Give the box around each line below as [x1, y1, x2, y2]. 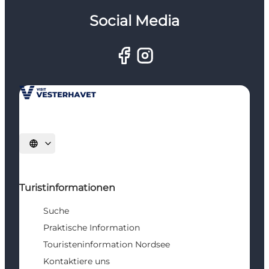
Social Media [89, 12, 180, 30]
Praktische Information [43, 222, 140, 234]
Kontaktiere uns [43, 256, 110, 267]
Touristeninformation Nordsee [43, 239, 170, 250]
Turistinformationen [19, 182, 115, 194]
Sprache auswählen [32, 143, 100, 152]
